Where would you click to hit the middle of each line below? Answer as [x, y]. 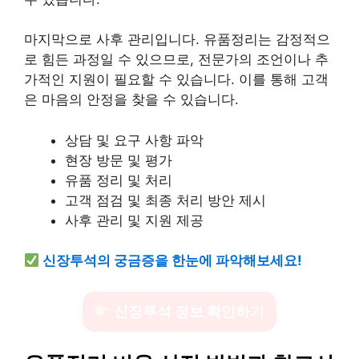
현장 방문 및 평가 [119, 160]
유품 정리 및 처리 [119, 180]
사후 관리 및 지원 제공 [134, 220]
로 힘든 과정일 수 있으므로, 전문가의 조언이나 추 [176, 59]
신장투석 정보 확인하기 [188, 311]
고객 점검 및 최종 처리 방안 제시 [165, 200]
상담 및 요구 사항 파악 [134, 140]
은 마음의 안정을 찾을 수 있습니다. [131, 99]
